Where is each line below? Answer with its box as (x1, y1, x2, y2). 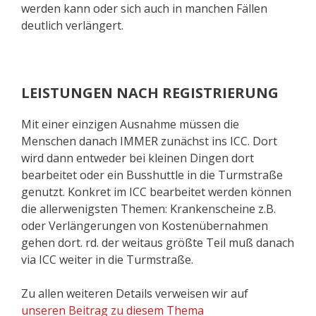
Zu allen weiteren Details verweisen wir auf (21, 285, 248, 301)
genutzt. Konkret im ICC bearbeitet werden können (21, 183, 291, 200)
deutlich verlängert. (21, 17, 123, 33)
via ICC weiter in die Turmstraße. (21, 251, 193, 267)
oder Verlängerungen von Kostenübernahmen (21, 217, 268, 233)
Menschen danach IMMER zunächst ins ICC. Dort (21, 133, 277, 149)
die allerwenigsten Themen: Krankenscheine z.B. (21, 200, 276, 217)
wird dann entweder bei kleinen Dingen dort (21, 150, 254, 166)
